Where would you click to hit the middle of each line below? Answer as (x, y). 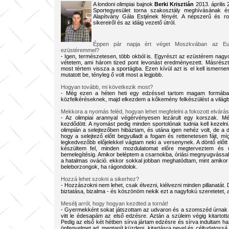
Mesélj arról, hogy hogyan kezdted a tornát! (114, 203)
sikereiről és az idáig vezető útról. (134, 22)
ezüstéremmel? (80, 50)
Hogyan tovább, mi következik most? (107, 87)
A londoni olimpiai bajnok (123, 4)
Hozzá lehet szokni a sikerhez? (100, 179)
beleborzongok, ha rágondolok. (99, 167)
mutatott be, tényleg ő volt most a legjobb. (112, 75)
